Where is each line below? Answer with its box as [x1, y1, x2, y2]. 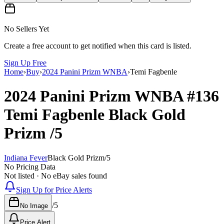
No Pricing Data [4, 162, 55, 171]
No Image [20, 201, 48, 209]
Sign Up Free [4, 58, 46, 67]
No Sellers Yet [4, 24, 49, 33]
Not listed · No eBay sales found [4, 171, 107, 180]
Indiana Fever [4, 153, 47, 162]
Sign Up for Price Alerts [16, 185, 92, 194]
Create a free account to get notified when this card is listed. [4, 41, 191, 50]
